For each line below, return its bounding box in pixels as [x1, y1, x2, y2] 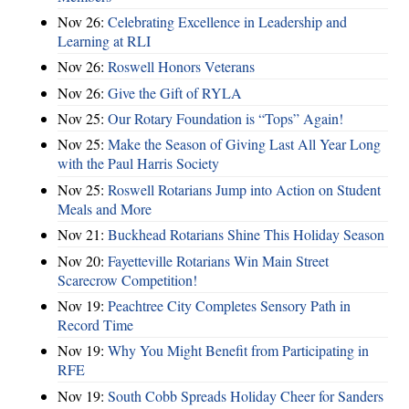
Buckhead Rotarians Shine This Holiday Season [108, 225, 384, 245]
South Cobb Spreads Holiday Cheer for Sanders [108, 385, 383, 405]
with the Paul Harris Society [58, 153, 219, 173]
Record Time [58, 314, 133, 334]
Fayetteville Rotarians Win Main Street [108, 250, 329, 270]
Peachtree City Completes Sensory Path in [108, 295, 351, 315]
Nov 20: [58, 250, 108, 270]
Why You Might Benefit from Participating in [108, 341, 369, 361]
